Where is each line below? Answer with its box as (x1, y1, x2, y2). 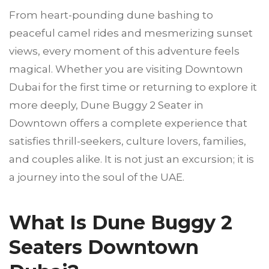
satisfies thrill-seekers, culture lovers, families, (9, 135, 246, 147)
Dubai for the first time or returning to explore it (9, 81, 257, 93)
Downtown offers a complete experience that (9, 117, 247, 129)
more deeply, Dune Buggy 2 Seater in (9, 99, 204, 111)
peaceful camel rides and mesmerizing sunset (9, 27, 253, 39)
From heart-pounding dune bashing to (9, 9, 213, 21)
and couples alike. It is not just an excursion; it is (9, 153, 254, 165)
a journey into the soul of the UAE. (9, 171, 184, 183)
